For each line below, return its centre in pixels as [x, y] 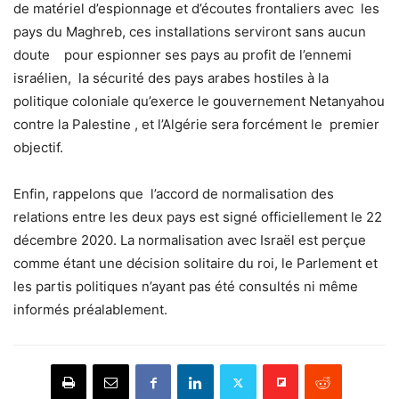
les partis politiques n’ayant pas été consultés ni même [186, 287]
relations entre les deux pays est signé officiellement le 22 [198, 217]
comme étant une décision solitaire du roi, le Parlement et [195, 264]
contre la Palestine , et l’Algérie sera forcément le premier [196, 125]
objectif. [38, 148]
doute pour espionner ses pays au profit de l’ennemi [183, 55]
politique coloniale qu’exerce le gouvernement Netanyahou [199, 102]
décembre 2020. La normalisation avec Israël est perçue [190, 240]
